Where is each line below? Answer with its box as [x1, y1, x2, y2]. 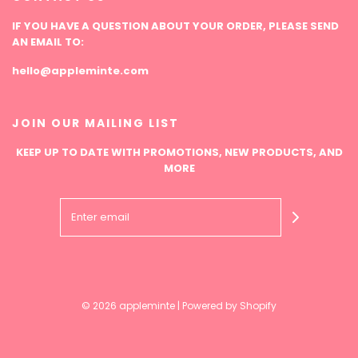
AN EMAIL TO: [12, 34, 84, 50]
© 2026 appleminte [82, 299, 175, 312]
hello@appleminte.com [12, 63, 149, 78]
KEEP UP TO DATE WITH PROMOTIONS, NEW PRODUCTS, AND [15, 145, 343, 160]
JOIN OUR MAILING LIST [12, 115, 179, 131]
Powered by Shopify [182, 299, 276, 312]
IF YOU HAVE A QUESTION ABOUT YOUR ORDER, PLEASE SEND [12, 18, 339, 34]
